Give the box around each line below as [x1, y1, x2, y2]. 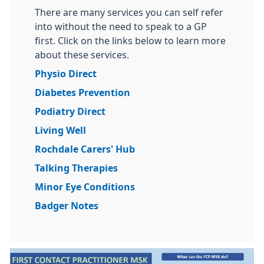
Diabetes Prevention [35, 88, 130, 97]
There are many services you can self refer [35, 8, 223, 17]
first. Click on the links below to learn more [35, 36, 226, 45]
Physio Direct [35, 69, 97, 78]
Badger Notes [35, 201, 98, 210]
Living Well [35, 126, 86, 135]
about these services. [35, 50, 131, 60]
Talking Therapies [35, 163, 118, 173]
